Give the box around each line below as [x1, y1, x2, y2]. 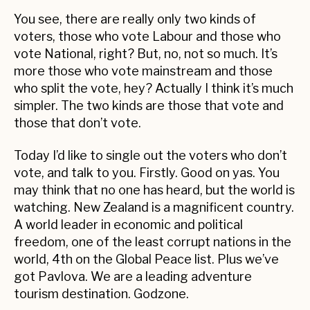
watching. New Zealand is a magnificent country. [14, 200, 294, 215]
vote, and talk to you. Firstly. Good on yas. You [14, 165, 280, 181]
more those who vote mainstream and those [14, 63, 273, 78]
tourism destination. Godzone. [14, 286, 189, 302]
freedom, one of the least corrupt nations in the [14, 235, 291, 250]
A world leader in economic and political [14, 217, 243, 232]
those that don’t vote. [14, 115, 141, 130]
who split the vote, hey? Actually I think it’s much [14, 80, 293, 95]
